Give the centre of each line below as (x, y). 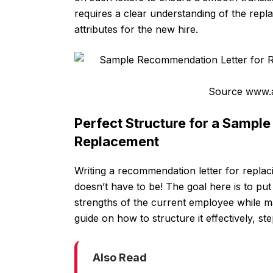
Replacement (117, 142)
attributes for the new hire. (136, 30)
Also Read (120, 258)
